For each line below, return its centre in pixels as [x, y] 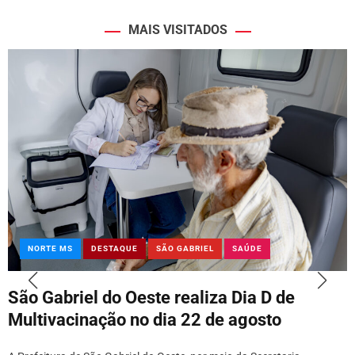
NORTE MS [50, 248]
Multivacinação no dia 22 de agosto [145, 319]
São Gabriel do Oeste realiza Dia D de [151, 297]
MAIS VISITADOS [177, 29]
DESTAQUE [115, 248]
